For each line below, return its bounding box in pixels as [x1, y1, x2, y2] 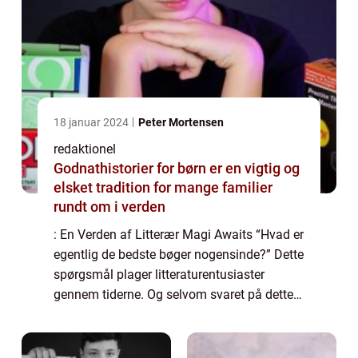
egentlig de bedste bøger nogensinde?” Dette [54, 246, 304, 262]
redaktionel [54, 141, 116, 157]
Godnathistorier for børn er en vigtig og [54, 159, 300, 177]
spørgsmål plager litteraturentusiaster [54, 266, 265, 282]
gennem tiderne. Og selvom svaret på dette [54, 286, 293, 302]
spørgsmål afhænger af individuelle [54, 306, 254, 322]
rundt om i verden [54, 197, 165, 215]
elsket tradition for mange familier [54, 178, 272, 196]
